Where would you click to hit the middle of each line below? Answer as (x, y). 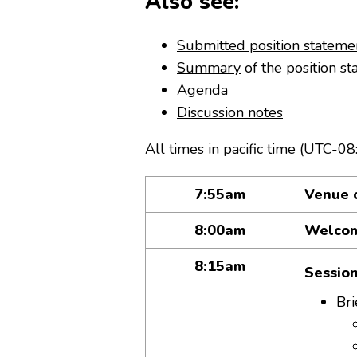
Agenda (202, 90)
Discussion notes (230, 112)
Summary (209, 67)
